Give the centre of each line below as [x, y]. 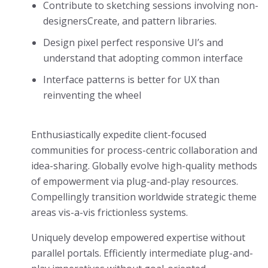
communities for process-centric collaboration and [144, 150]
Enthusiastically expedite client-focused [119, 135]
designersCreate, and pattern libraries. [130, 21]
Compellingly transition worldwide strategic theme [144, 197]
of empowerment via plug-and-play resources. [135, 181]
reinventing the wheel [92, 95]
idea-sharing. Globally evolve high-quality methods [144, 166]
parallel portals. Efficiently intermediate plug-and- [142, 253]
